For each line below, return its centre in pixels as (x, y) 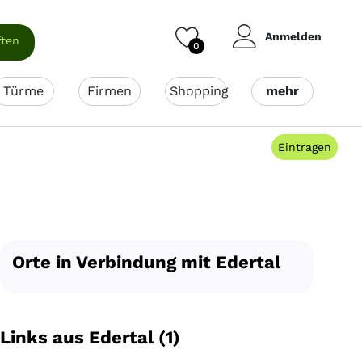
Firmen (109, 91)
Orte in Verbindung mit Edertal (146, 262)
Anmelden (293, 36)
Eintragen (305, 147)
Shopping (199, 91)
